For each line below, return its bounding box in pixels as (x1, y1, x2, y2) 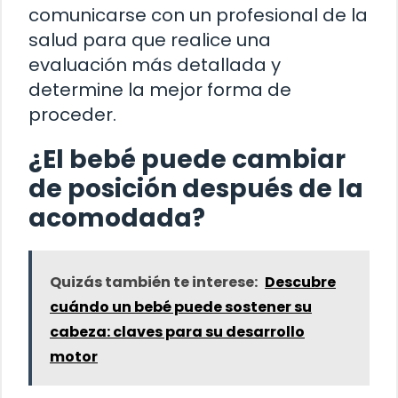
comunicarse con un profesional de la (28, 3, 368, 28)
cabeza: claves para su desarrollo (50, 322, 305, 343)
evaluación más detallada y (28, 52, 281, 78)
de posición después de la (28, 171, 363, 207)
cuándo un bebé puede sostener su (50, 297, 312, 318)
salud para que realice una (28, 28, 271, 53)
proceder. (28, 102, 116, 128)
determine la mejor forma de (28, 77, 291, 103)
